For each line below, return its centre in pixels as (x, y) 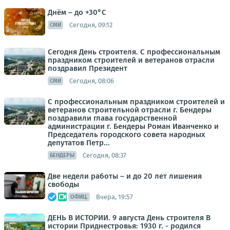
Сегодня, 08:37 (104, 155)
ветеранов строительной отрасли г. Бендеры (130, 110)
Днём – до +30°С (77, 12)
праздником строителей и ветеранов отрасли (131, 60)
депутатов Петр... (79, 143)
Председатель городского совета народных (127, 135)
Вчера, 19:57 (114, 197)
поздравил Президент (88, 68)
